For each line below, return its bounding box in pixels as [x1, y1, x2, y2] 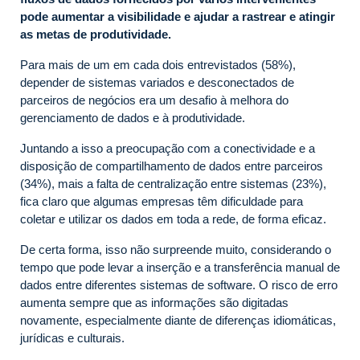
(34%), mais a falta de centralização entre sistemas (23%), [20, 176, 326, 190]
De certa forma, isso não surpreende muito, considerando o [20, 242, 331, 256]
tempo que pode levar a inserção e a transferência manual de [20, 260, 340, 274]
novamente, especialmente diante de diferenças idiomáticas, [20, 313, 336, 327]
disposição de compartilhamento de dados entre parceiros [20, 158, 323, 173]
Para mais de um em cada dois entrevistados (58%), [20, 57, 296, 72]
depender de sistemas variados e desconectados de [20, 75, 294, 89]
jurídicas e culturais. [20, 330, 125, 345]
